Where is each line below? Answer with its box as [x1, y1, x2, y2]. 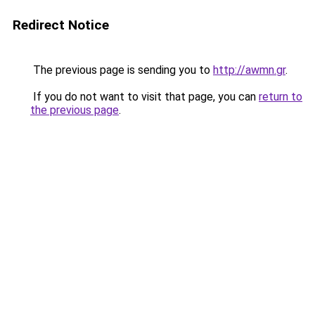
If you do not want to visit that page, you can [30, 90, 259, 103]
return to [259, 90, 302, 103]
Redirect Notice [13, 17, 109, 33]
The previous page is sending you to [30, 63, 213, 77]
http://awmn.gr [213, 63, 285, 77]
